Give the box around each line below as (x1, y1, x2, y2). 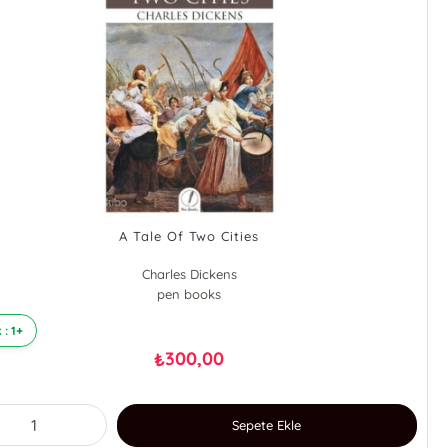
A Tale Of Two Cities (119, 228, 260, 245)
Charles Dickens (141, 266, 237, 283)
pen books (157, 286, 222, 303)
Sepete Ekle (232, 417, 302, 434)
